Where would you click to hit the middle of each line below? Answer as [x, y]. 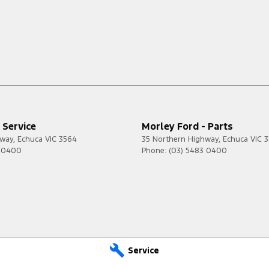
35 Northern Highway [180, 139]
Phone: [155, 150]
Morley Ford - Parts [187, 126]
